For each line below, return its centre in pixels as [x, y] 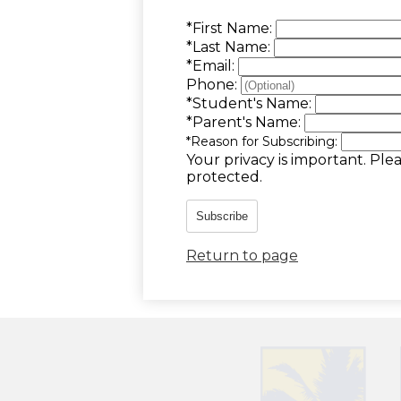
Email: [215, 65]
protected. [224, 176]
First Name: [234, 28]
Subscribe [222, 216]
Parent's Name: [248, 122]
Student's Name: [254, 103]
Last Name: [233, 47]
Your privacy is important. [276, 159]
